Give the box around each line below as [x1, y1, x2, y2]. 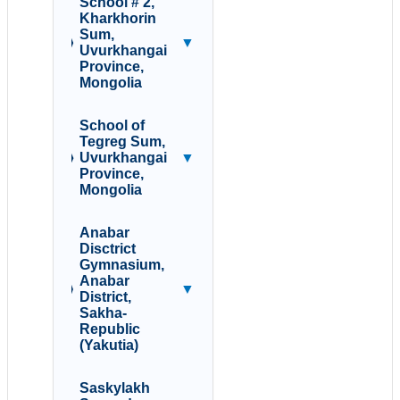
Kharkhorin [79, 11, 156, 27]
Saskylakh [79, 380, 150, 396]
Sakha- [79, 305, 127, 321]
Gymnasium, [79, 257, 164, 273]
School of [79, 118, 146, 134]
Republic [79, 321, 140, 337]
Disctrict [79, 241, 136, 257]
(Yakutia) [79, 337, 138, 354]
